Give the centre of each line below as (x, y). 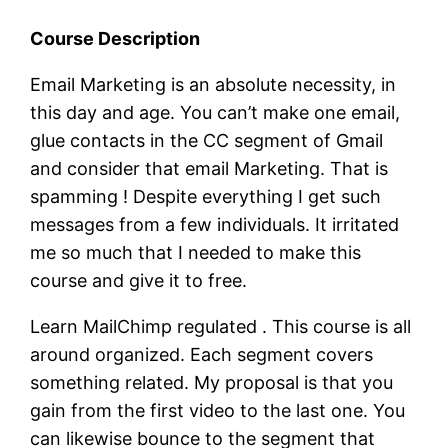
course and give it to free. (139, 280)
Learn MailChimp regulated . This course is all (221, 326)
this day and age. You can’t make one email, (215, 112)
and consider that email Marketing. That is (209, 168)
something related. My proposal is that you (212, 382)
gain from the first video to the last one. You (218, 410)
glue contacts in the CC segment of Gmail (207, 140)
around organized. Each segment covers (202, 354)
